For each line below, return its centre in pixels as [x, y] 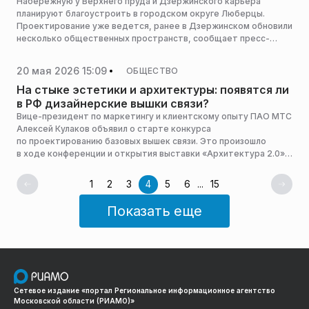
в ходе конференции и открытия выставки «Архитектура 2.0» [151, 153]
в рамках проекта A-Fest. [71, 166]
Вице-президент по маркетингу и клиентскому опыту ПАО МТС [154, 116]
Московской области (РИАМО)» [74, 300]
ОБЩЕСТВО [152, 71]
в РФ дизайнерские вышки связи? [113, 103]
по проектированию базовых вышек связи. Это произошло [141, 141]
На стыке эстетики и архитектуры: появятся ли [153, 90]
